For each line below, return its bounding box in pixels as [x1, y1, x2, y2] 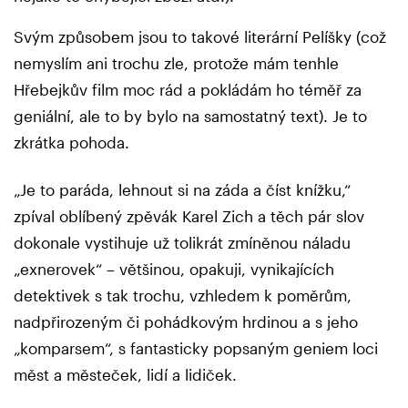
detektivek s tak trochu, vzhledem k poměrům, [14, 285, 352, 304]
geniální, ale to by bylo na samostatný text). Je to [14, 106, 367, 125]
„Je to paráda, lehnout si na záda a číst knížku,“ [14, 179, 351, 199]
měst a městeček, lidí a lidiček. [14, 364, 237, 383]
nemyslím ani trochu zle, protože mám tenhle [14, 53, 339, 72]
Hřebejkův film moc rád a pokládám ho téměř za [14, 79, 362, 98]
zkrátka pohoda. [14, 132, 129, 151]
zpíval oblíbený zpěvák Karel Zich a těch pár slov [14, 206, 364, 225]
